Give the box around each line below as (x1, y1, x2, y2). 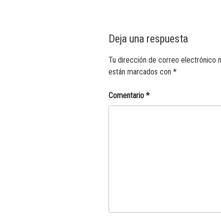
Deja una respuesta (109, 32, 188, 45)
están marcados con (109, 67, 173, 77)
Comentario (109, 91, 146, 101)
